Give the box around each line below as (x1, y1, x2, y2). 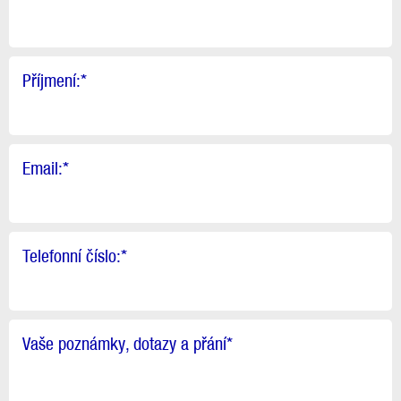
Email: (22, 157, 63, 179)
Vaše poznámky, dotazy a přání (22, 332, 226, 354)
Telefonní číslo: (22, 244, 121, 267)
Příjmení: (22, 69, 81, 91)
